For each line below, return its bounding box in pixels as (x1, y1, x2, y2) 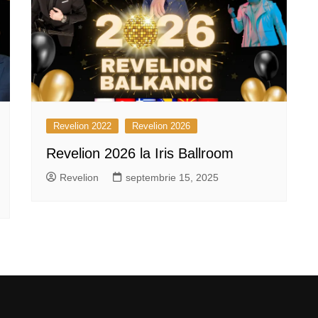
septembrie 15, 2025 (126, 171, 219, 183)
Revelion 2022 (53, 120, 111, 131)
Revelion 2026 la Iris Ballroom (46, 145, 234, 161)
